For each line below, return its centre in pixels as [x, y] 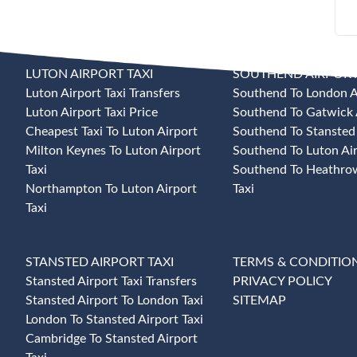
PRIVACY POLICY [282, 281]
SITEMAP [259, 300]
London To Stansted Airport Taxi [114, 320]
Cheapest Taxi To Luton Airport [112, 131]
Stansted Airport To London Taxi [114, 300]
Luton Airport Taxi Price [92, 112]
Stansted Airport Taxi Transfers [111, 281]
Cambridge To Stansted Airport [112, 339]
